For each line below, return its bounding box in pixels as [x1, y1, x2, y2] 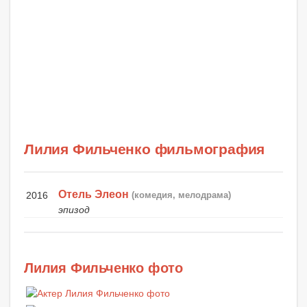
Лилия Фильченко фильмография [24, 141, 265, 158]
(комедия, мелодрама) [132, 190, 232, 201]
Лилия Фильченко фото [24, 260, 183, 276]
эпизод [58, 204, 90, 216]
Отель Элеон [58, 188, 130, 201]
